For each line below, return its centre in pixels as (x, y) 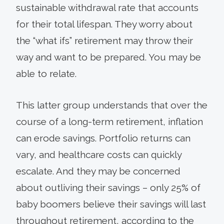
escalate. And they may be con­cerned (98, 171)
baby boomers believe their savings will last (111, 204)
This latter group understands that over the (112, 105)
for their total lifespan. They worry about (104, 24)
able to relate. (46, 73)
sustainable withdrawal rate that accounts (107, 7)
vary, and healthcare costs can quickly (99, 154)
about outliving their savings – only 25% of (108, 187)
